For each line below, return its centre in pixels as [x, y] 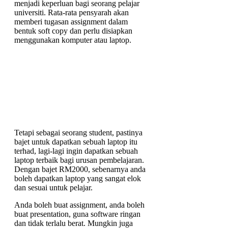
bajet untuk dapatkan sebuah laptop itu [76, 142]
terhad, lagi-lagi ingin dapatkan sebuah [76, 151]
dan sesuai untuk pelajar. [53, 188]
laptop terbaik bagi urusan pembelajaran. [79, 160]
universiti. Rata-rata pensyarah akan [72, 13]
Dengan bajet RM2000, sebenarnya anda [80, 169]
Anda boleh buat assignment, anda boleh [79, 205]
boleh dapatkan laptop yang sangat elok [78, 179]
